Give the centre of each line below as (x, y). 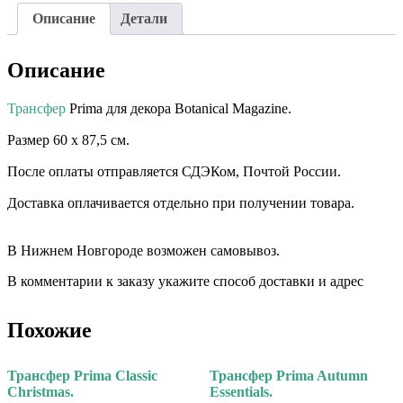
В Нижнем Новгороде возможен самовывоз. (143, 251)
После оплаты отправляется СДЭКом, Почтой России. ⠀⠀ (187, 172)
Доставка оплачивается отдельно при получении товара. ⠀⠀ (193, 203)
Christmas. (40, 392)
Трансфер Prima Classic (82, 376)
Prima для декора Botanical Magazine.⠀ (184, 109)
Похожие (49, 331)
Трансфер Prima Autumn (288, 376)
